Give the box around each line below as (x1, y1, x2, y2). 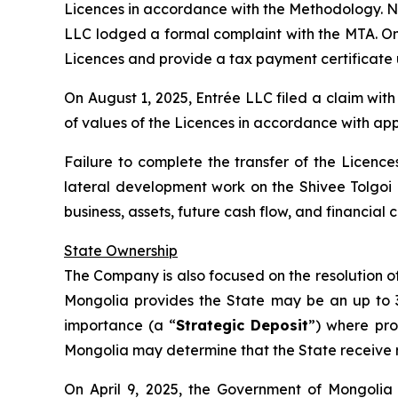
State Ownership (64, 242, 178, 260)
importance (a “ (64, 316, 177, 335)
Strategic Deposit (176, 316, 309, 335)
